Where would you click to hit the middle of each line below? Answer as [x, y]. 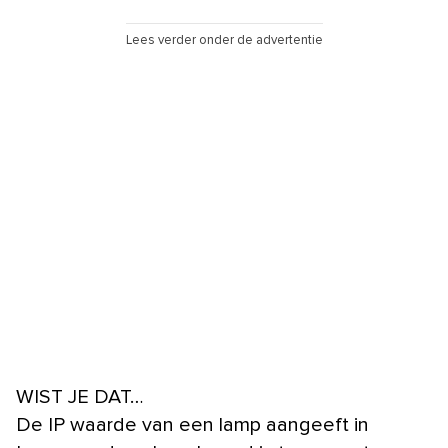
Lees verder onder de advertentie [224, 40]
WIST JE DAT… [79, 396]
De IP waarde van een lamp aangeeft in [192, 424]
